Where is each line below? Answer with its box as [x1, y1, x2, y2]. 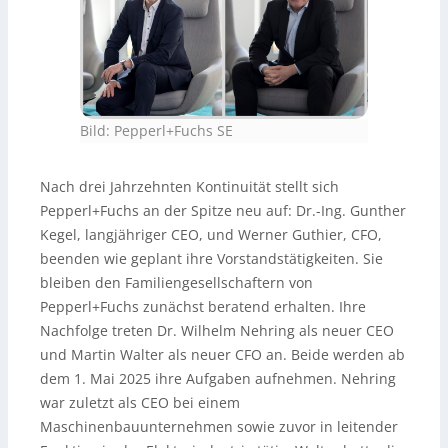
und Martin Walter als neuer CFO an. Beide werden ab [40, 345, 405, 365]
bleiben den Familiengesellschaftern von [40, 273, 313, 293]
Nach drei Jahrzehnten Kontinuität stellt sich [40, 177, 339, 197]
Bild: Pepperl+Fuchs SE [80, 121, 233, 141]
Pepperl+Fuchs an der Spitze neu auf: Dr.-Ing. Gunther [40, 201, 406, 221]
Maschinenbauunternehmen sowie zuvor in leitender [40, 417, 398, 437]
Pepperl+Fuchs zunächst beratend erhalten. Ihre [40, 297, 366, 317]
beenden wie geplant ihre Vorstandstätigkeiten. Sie [40, 249, 383, 269]
